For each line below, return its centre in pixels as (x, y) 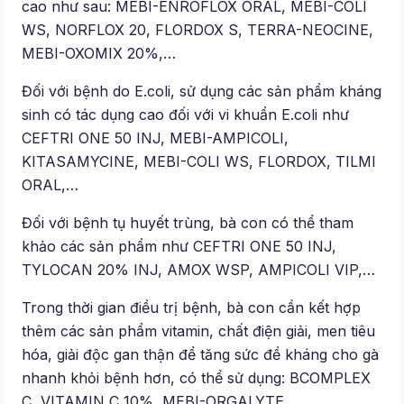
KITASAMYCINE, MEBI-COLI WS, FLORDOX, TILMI (199, 161)
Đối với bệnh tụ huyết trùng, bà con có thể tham (188, 222)
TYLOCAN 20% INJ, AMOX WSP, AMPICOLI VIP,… (199, 269)
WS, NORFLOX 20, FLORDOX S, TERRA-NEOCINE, (198, 29)
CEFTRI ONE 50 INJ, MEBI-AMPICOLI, (156, 138)
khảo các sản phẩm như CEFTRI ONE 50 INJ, (179, 246)
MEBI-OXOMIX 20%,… (99, 53)
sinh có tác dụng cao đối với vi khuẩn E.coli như (186, 114)
